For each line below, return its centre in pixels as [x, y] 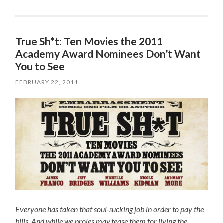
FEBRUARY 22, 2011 [47, 82]
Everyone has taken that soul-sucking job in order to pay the [110, 209]
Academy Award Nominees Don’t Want [108, 54]
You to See [40, 66]
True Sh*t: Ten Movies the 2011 [89, 41]
